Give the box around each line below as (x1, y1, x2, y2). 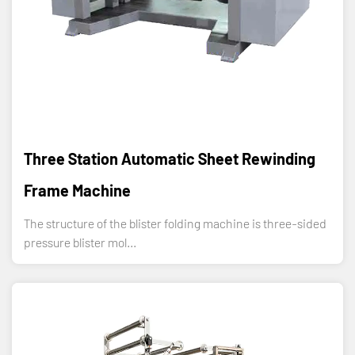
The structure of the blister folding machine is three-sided (24, 215, 326, 231)
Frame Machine (24, 180, 131, 200)
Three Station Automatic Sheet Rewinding (24, 148, 315, 168)
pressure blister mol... (24, 234, 136, 250)
